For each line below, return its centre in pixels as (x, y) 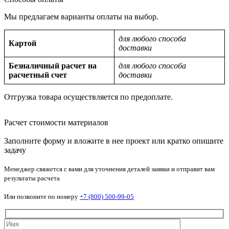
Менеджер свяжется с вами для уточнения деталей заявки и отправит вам (109, 169)
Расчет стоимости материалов (56, 122)
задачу (15, 150)
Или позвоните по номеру (42, 196)
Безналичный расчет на (53, 65)
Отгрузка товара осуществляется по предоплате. (88, 97)
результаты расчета (32, 178)
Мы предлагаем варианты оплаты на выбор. (81, 16)
